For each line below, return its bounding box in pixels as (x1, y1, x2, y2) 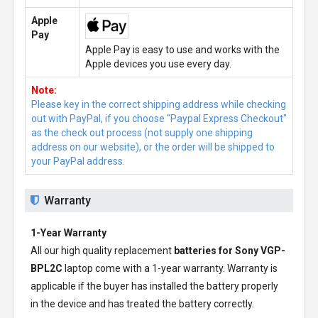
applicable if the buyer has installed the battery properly (31, 280, 278, 292)
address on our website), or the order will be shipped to (31, 141, 275, 153)
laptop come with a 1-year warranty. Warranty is (62, 263, 278, 274)
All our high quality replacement (31, 245, 174, 256)
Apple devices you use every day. (85, 58, 231, 70)
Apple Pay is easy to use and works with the (85, 44, 280, 55)
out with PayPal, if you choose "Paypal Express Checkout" (31, 113, 287, 124)
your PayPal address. (31, 155, 125, 167)
